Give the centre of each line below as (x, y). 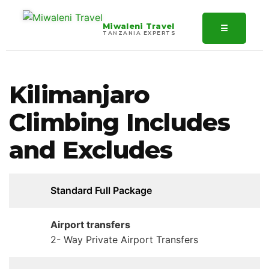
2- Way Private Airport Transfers (124, 240)
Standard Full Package (101, 190)
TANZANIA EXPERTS (139, 32)
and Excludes (91, 150)
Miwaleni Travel (139, 26)
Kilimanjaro (80, 95)
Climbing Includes (120, 122)
